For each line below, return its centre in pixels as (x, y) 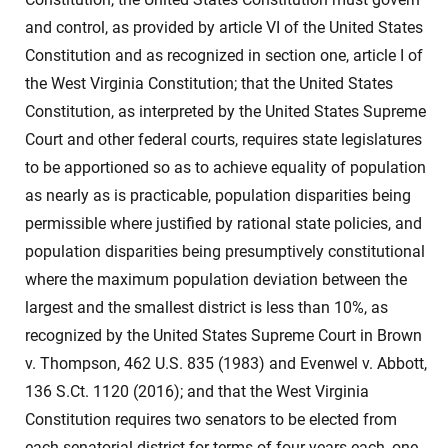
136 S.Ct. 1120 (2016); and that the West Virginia (197, 391)
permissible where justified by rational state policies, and (223, 223)
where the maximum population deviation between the (216, 279)
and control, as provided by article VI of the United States (224, 27)
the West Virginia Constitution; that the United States (209, 83)
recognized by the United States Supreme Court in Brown (223, 335)
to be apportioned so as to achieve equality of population (225, 167)
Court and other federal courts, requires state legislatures (223, 139)
